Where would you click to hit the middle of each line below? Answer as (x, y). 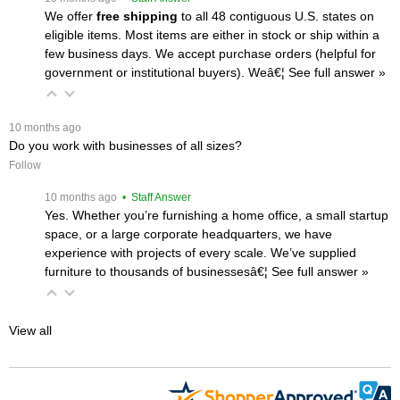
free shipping (137, 16)
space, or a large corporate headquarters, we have (188, 233)
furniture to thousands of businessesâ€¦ (158, 271)
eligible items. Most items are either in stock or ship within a (212, 34)
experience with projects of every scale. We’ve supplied (200, 252)
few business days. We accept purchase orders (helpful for (210, 53)
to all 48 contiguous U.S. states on (276, 16)
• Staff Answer (155, 197)
